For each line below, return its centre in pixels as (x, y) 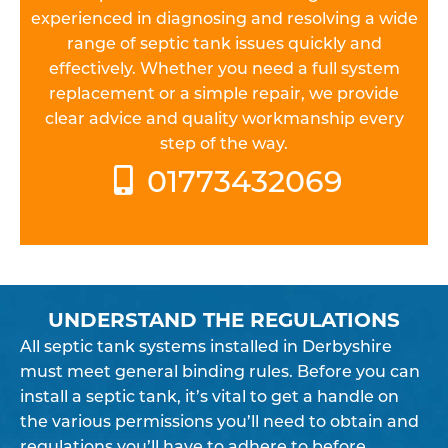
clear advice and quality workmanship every (224, 117)
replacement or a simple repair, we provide (224, 92)
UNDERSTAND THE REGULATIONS (224, 318)
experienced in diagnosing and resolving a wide (224, 17)
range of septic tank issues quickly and (224, 42)
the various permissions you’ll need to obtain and (219, 420)
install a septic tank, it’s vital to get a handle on (209, 395)
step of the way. (224, 142)
